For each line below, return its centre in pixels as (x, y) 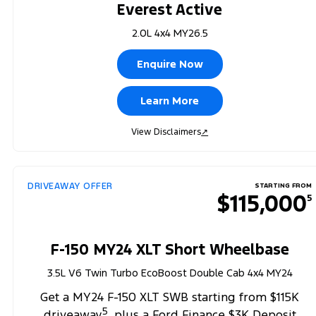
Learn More (170, 100)
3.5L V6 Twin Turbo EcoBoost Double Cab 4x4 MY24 (170, 272)
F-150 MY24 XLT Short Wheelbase (170, 249)
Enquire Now (170, 63)
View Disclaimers (166, 132)
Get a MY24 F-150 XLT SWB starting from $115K (170, 297)
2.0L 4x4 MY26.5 (170, 32)
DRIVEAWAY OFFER (70, 186)
